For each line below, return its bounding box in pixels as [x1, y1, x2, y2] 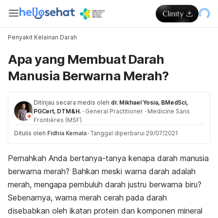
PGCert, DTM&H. [34, 108, 81, 115]
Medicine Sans [147, 108, 190, 115]
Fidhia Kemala [47, 129, 87, 137]
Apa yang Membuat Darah [8, 52, 164, 67]
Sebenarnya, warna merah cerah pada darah [8, 193, 167, 202]
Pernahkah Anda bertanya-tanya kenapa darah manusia [8, 153, 209, 163]
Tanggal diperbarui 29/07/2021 [91, 129, 179, 137]
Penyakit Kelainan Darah [8, 34, 77, 41]
